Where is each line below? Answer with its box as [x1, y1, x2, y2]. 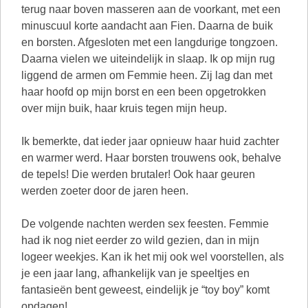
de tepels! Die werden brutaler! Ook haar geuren [21, 168, 255, 180]
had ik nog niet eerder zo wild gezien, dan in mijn [21, 234, 259, 246]
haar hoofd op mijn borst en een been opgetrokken [21, 86, 266, 98]
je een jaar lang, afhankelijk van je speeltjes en [21, 267, 250, 279]
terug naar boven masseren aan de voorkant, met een [21, 3, 280, 15]
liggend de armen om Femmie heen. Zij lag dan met [21, 69, 272, 81]
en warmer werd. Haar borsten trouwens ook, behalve [21, 152, 281, 164]
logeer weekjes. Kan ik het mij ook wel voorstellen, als [21, 251, 284, 263]
